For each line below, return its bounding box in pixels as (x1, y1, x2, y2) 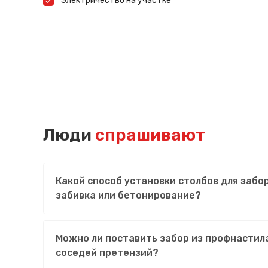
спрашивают (95, 124, 205, 145)
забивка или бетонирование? (56, 189, 201, 201)
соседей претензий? (56, 246, 159, 258)
